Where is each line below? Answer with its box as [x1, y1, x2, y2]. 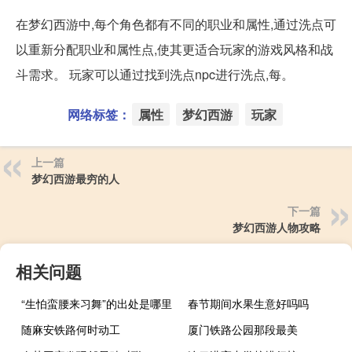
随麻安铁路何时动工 [21, 321, 120, 337]
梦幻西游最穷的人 [31, 170, 119, 186]
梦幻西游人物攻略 [233, 218, 321, 235]
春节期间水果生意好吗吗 [188, 295, 310, 311]
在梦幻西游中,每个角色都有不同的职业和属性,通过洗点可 [16, 14, 336, 33]
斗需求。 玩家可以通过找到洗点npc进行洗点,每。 [16, 64, 294, 83]
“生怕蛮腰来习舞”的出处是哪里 [21, 295, 172, 311]
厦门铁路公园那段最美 [188, 321, 299, 337]
